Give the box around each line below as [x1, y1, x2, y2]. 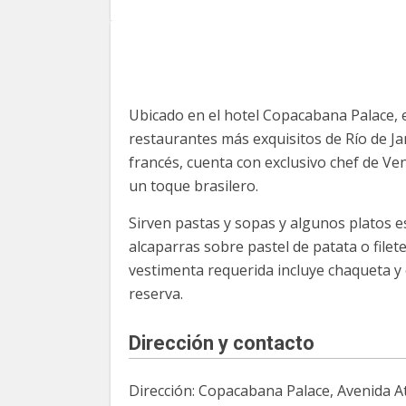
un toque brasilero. [129, 176, 258, 196]
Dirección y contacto [129, 332, 314, 354]
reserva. [129, 284, 183, 304]
